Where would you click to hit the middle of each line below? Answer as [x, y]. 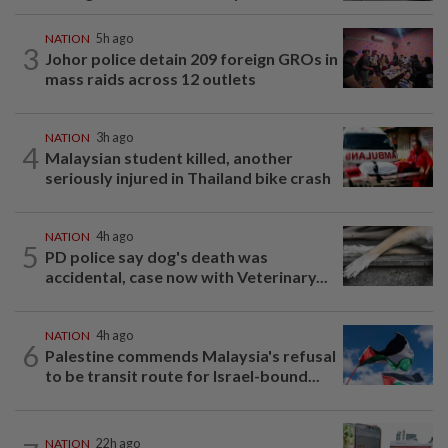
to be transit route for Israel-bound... [182, 376]
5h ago [114, 39]
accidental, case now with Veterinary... [186, 277]
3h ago [114, 138]
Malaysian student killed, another [169, 158]
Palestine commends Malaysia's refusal [190, 356]
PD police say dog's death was [156, 257]
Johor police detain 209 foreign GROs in [191, 59]
